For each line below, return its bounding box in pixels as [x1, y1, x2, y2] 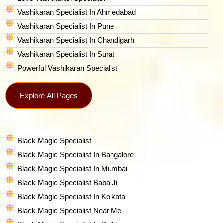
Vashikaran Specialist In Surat [17, 49, 114, 58]
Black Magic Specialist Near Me [17, 206, 121, 215]
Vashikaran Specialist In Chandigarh [17, 35, 134, 44]
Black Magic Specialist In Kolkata [17, 192, 125, 201]
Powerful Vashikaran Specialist [17, 63, 117, 72]
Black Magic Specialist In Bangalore [17, 150, 134, 159]
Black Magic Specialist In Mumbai [17, 164, 127, 173]
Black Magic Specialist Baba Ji [17, 178, 117, 187]
